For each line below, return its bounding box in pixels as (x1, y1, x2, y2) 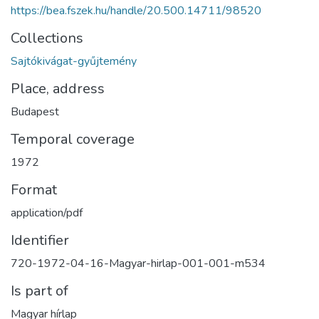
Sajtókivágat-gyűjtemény (11, 53, 137, 69)
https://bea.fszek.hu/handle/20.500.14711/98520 (11, 2, 261, 19)
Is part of (11, 281, 68, 300)
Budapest (11, 103, 59, 120)
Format (11, 179, 57, 199)
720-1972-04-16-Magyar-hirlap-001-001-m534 (11, 255, 266, 271)
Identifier (11, 230, 69, 250)
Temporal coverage (11, 129, 135, 149)
